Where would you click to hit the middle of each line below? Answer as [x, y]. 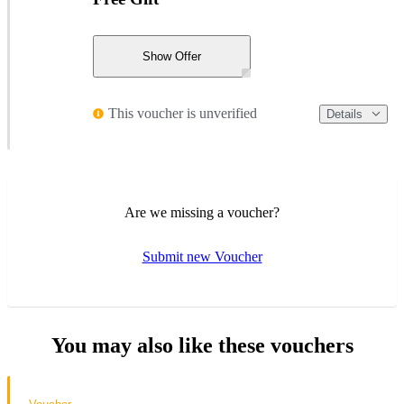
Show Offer [172, 56]
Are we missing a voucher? [202, 213]
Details [344, 114]
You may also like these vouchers [202, 346]
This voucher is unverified [183, 114]
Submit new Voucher [202, 257]
